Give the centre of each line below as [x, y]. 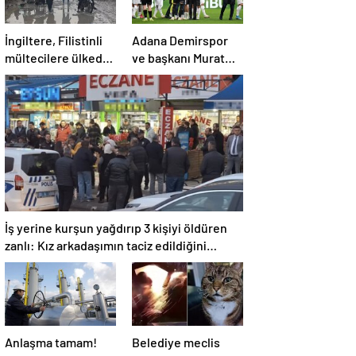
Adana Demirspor [180, 40]
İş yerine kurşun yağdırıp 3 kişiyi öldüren [116, 228]
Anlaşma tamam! [51, 342]
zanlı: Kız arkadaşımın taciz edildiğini [106, 245]
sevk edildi [162, 93]
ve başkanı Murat [178, 58]
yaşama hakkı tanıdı [59, 75]
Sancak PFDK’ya [176, 75]
